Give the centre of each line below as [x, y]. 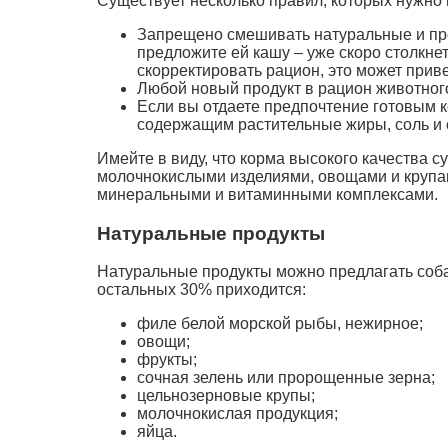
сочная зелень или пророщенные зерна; [286, 378]
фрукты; [167, 360]
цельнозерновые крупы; [226, 396]
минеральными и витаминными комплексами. [267, 194]
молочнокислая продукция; [237, 414]
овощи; [163, 342]
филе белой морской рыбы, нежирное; [280, 324]
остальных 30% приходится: [201, 290]
